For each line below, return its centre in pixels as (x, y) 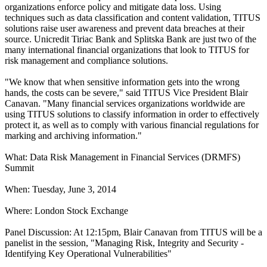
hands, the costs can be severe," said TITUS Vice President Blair (126, 92)
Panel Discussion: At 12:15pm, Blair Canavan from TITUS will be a (133, 232)
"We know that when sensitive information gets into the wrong (122, 82)
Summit (19, 167)
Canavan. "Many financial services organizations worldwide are (125, 103)
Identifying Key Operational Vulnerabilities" (88, 253)
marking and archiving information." (73, 135)
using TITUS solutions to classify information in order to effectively (132, 114)
